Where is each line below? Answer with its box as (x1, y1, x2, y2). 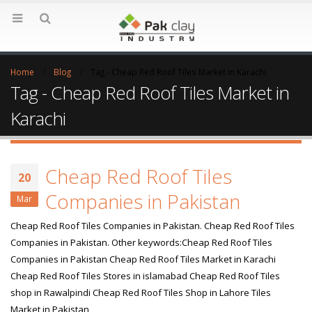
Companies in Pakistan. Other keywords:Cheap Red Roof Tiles (10, 235, 272, 249)
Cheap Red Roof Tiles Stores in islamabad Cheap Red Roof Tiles (10, 269, 280, 282)
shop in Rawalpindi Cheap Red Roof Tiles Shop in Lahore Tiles (10, 286, 271, 299)
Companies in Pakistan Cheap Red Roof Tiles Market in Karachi (10, 252, 276, 265)
